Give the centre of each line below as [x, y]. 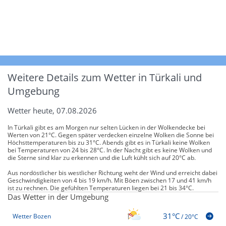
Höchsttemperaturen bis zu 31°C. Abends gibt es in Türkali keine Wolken [109, 142]
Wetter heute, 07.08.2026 [52, 110]
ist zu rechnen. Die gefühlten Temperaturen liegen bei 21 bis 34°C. [101, 188]
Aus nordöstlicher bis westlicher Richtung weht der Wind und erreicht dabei [112, 173]
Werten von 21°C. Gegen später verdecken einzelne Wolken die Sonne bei [111, 135]
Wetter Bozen [32, 216]
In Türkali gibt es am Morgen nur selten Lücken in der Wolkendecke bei [106, 127]
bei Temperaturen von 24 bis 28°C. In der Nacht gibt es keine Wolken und [110, 150]
